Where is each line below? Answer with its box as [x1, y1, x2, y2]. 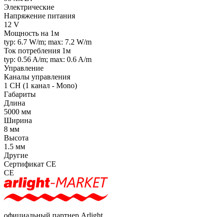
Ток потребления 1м [4, 46, 71, 55]
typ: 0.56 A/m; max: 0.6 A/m [4, 55, 92, 64]
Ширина [4, 116, 32, 125]
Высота [4, 134, 29, 142]
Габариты [4, 90, 36, 99]
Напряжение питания [4, 12, 75, 20]
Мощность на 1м [4, 29, 59, 38]
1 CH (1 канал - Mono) [4, 81, 77, 90]
